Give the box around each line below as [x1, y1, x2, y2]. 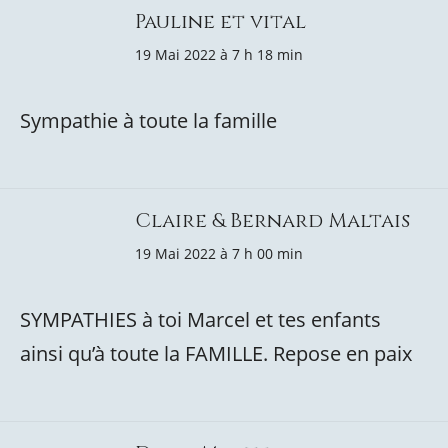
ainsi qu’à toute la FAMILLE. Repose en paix [20, 340, 412, 367]
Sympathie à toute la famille [20, 107, 277, 134]
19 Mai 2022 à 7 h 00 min [135, 244, 303, 263]
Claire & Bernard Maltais [135, 207, 410, 234]
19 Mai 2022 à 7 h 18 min [135, 45, 303, 64]
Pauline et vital [135, 8, 306, 35]
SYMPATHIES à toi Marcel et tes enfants [20, 306, 381, 333]
